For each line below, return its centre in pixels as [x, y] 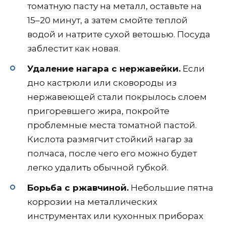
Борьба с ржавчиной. [78, 187]
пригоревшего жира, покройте [98, 111]
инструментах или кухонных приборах [115, 216]
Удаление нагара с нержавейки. [104, 68]
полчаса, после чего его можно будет [112, 153]
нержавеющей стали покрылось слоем [117, 97]
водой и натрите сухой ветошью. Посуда [119, 34]
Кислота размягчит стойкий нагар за [110, 139]
